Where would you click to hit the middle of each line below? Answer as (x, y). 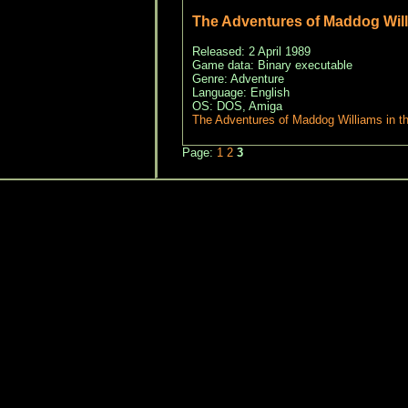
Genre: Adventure (238, 79)
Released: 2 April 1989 (251, 52)
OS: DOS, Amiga (237, 107)
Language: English (240, 93)
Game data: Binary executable (272, 66)
